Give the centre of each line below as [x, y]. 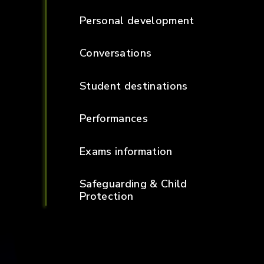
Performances [114, 119]
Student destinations [133, 86]
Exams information [126, 151]
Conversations [115, 53]
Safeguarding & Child [133, 184]
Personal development [137, 20]
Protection [106, 197]
